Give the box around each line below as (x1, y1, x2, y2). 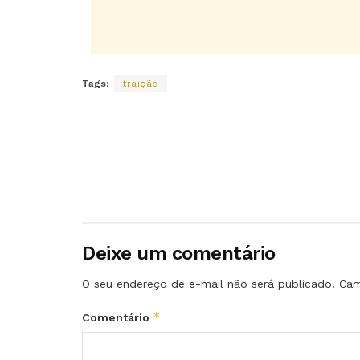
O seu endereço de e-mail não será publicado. (82, 277, 335, 291)
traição (122, 78, 159, 90)
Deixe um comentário (82, 242, 276, 265)
